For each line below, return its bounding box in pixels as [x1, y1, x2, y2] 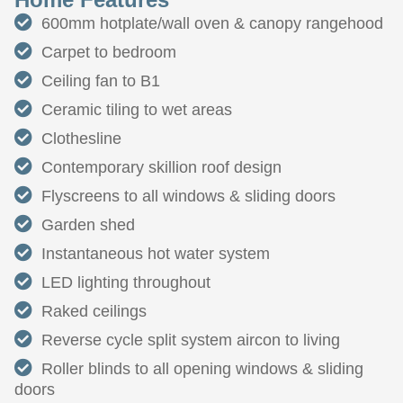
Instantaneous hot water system [41, 244, 270, 263]
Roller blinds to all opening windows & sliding [41, 359, 363, 378]
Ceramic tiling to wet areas [41, 100, 232, 119]
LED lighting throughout [41, 273, 210, 291]
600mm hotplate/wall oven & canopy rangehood [41, 13, 383, 32]
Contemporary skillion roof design [41, 157, 282, 176]
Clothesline [41, 129, 121, 148]
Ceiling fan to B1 [41, 71, 160, 90]
